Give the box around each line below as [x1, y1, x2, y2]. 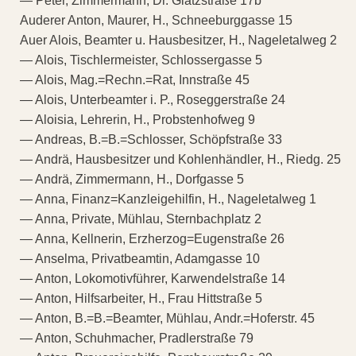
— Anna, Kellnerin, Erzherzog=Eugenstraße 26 [20, 231, 284, 246]
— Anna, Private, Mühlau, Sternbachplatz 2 [20, 211, 261, 226]
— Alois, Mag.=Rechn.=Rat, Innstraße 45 [20, 72, 250, 87]
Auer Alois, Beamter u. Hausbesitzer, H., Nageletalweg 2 [20, 33, 337, 47]
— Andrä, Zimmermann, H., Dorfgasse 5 [20, 172, 244, 186]
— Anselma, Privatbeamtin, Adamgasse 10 [20, 251, 260, 265]
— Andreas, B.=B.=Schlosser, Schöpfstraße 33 [20, 132, 282, 146]
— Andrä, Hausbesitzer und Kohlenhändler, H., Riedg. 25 [20, 152, 341, 166]
